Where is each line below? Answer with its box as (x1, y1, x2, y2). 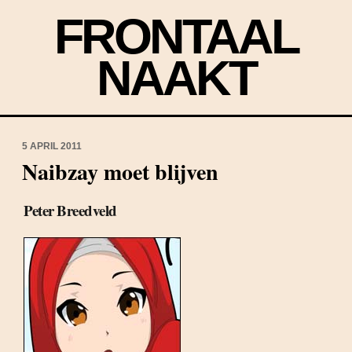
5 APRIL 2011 (22, 141, 82, 152)
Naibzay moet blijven (22, 156, 218, 188)
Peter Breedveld (24, 200, 117, 221)
